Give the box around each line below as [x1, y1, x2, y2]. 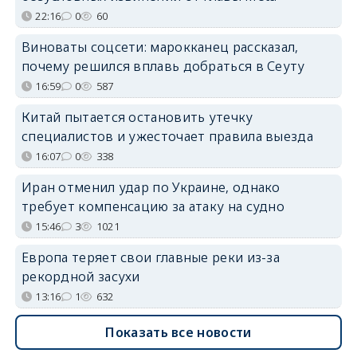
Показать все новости [105, 323, 252, 341]
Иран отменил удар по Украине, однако [21, 178, 280, 196]
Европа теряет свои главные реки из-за [21, 248, 280, 266]
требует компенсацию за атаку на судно [21, 197, 285, 215]
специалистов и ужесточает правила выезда [21, 127, 313, 145]
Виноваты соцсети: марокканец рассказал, [21, 37, 299, 56]
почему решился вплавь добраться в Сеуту [21, 57, 305, 75]
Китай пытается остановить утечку [21, 108, 253, 126]
